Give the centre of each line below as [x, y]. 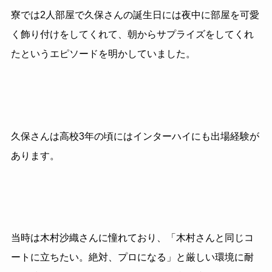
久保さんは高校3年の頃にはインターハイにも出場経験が [135, 136]
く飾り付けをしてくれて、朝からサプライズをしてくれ [132, 35]
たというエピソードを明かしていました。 [103, 54]
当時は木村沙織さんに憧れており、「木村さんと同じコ [132, 238]
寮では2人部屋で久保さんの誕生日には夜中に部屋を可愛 [135, 15]
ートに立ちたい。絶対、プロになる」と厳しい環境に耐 [132, 257]
